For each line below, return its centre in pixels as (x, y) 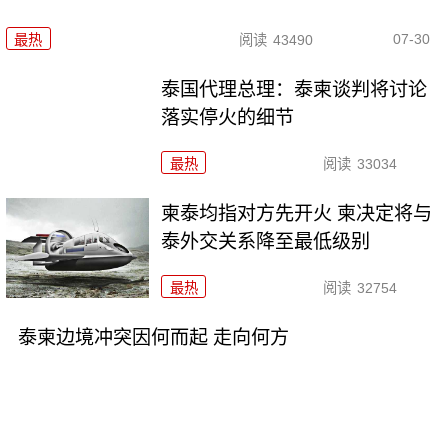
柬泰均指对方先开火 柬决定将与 (297, 214)
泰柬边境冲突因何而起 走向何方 (153, 337)
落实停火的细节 (228, 118)
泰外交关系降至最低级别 (266, 242)
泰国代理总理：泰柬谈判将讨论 (294, 90)
